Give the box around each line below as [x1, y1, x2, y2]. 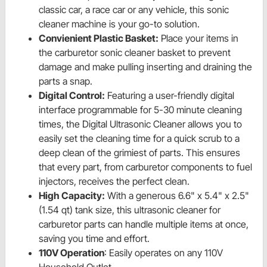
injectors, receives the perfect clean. [39, 175, 190, 188]
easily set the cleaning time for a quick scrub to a [39, 132, 240, 145]
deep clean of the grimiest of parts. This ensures [39, 147, 240, 159]
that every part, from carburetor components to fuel [39, 161, 252, 173]
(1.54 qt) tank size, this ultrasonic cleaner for [39, 204, 221, 216]
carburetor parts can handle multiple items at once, [39, 218, 249, 231]
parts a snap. [39, 75, 92, 88]
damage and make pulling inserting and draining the [39, 61, 252, 73]
